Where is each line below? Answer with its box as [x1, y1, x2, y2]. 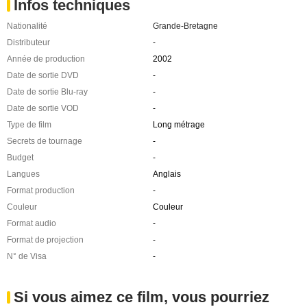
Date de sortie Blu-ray [7, 86, 88, 97]
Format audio [7, 218, 56, 228]
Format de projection [7, 234, 84, 245]
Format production [7, 185, 75, 195]
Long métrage [152, 119, 205, 130]
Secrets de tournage [7, 136, 82, 146]
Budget [7, 152, 34, 162]
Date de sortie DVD [7, 70, 79, 80]
